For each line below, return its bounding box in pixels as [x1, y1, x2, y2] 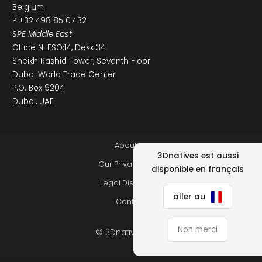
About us [115, 140, 147, 150]
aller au [173, 191, 208, 202]
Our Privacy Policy [98, 158, 164, 169]
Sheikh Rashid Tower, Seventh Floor [12, 55, 150, 67]
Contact [116, 196, 146, 206]
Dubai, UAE [12, 95, 54, 107]
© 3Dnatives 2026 [96, 226, 166, 238]
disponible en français [151, 164, 244, 175]
